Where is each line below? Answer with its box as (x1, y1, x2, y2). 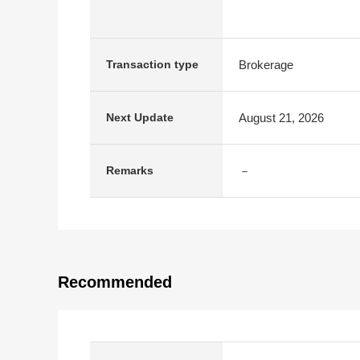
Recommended (58, 273, 172, 291)
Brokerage (239, 57, 293, 72)
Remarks (106, 164, 153, 177)
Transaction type (106, 58, 198, 71)
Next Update (106, 111, 174, 124)
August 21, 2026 (239, 110, 324, 125)
